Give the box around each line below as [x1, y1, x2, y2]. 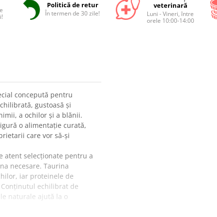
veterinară [153, 1, 187, 10]
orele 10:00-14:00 [146, 16, 194, 25]
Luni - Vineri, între [147, 10, 194, 18]
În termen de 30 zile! [45, 9, 100, 17]
